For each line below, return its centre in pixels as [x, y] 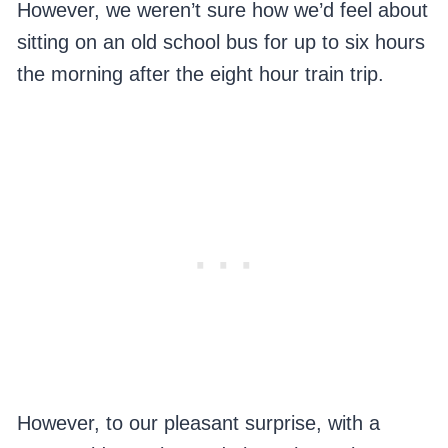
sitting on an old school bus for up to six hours [220, 42]
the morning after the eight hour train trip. [200, 74]
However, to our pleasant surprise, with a [198, 423]
